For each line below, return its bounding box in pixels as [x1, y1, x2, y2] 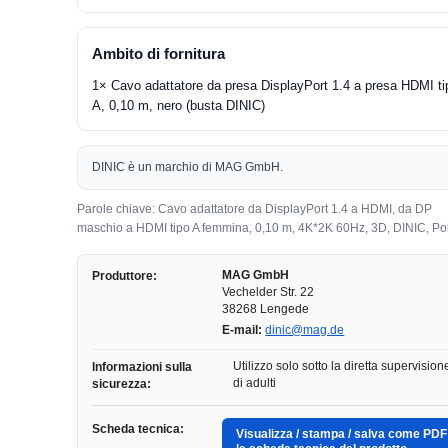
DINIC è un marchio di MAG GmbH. [92, 160, 284, 174]
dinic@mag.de [265, 323, 345, 337]
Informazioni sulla [92, 360, 193, 374]
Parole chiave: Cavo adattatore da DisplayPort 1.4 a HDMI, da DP [77, 202, 433, 216]
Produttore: [92, 269, 158, 283]
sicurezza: [92, 377, 152, 391]
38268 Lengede [222, 302, 310, 316]
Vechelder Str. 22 [222, 285, 315, 299]
